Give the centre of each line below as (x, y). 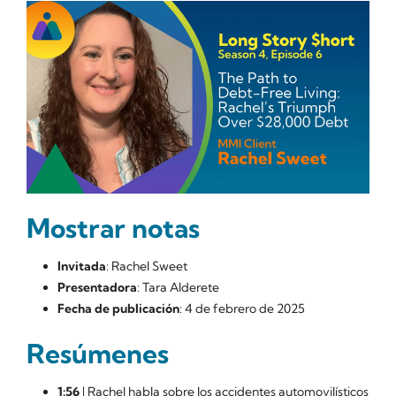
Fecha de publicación (118, 309)
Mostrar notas (113, 228)
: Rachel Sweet (147, 267)
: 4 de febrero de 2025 (242, 309)
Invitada (82, 267)
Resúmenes (98, 354)
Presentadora (97, 288)
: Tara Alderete (178, 288)
